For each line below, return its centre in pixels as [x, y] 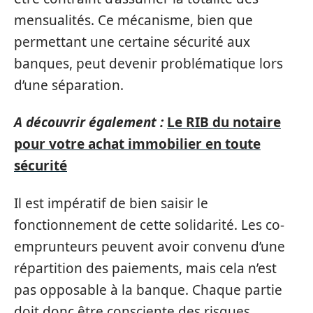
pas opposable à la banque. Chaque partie [148, 290]
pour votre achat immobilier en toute [137, 144]
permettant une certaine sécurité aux [132, 42]
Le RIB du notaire [224, 122]
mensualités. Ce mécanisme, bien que [133, 20]
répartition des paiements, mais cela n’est [145, 268]
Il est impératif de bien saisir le [111, 203]
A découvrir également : [89, 122]
